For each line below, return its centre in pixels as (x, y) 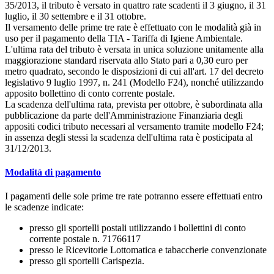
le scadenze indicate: (44, 207)
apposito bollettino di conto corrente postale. (90, 93)
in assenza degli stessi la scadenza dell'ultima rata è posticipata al (129, 137)
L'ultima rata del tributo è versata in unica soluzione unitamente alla (134, 49)
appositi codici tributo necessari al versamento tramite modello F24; (134, 126)
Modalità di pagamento (53, 172)
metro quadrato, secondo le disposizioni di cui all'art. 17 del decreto (134, 71)
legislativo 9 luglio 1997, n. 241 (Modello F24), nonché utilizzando (134, 82)
